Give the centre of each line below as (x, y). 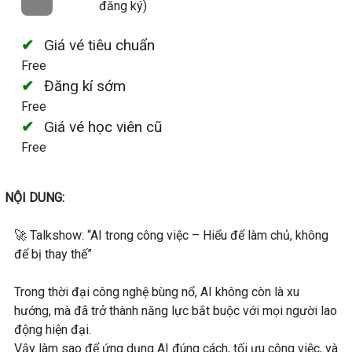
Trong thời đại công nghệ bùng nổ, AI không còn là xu (157, 292)
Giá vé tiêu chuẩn (99, 45)
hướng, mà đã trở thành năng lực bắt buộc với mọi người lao (176, 311)
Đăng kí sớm (84, 86)
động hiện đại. (53, 330)
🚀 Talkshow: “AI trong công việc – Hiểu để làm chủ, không (171, 235)
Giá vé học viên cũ (103, 127)
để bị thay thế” (53, 254)
